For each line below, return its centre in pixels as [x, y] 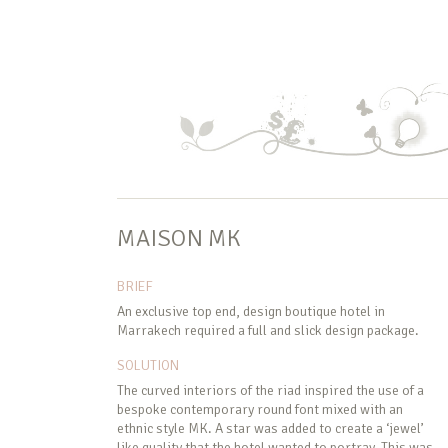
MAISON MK [179, 238]
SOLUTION [148, 366]
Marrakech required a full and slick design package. [268, 331]
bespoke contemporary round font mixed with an [260, 410]
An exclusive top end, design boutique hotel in [251, 312]
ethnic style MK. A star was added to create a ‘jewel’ [270, 429]
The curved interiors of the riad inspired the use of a [270, 391]
